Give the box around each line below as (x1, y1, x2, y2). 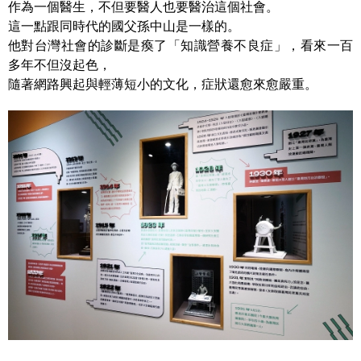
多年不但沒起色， (8, 57, 111, 72)
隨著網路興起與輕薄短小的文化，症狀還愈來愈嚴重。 (8, 77, 317, 91)
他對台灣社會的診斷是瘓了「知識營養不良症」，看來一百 (8, 38, 353, 52)
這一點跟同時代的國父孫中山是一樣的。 (8, 19, 240, 33)
